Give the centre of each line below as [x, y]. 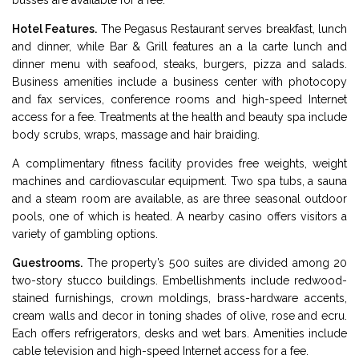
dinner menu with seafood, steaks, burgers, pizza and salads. [179, 65]
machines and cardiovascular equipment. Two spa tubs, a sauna [179, 182]
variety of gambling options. [85, 234]
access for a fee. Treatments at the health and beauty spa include [179, 117]
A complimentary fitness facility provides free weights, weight [179, 164]
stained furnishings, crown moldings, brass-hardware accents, [179, 298]
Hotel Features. [55, 29]
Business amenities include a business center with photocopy [179, 82]
